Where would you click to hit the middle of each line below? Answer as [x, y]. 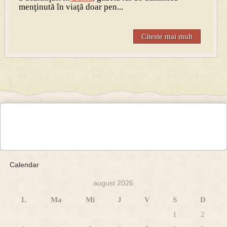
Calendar [24, 165]
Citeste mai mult [167, 37]
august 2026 [113, 183]
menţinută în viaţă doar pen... [71, 7]
